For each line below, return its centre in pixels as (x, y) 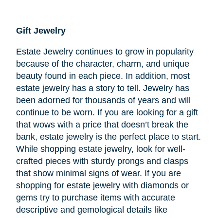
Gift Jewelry (41, 31)
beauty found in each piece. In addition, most (103, 76)
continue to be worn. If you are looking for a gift (107, 113)
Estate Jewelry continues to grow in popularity (105, 52)
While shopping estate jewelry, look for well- (100, 149)
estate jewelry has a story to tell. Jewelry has (102, 88)
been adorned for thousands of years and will (103, 100)
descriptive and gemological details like (91, 210)
